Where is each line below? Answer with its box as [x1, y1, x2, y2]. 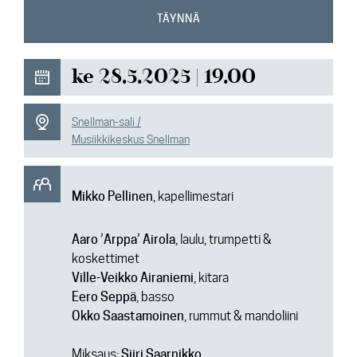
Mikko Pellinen [72, 189, 153, 204]
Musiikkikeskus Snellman [72, 133, 190, 146]
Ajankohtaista [32, 10, 109, 23]
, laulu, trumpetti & [175, 232, 272, 247]
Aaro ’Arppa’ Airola [72, 232, 175, 247]
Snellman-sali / [72, 116, 141, 128]
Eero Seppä [72, 289, 136, 304]
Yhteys [32, 82, 71, 95]
